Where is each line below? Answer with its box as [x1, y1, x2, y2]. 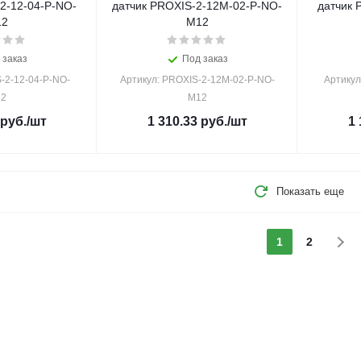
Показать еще [276, 185, 344, 197]
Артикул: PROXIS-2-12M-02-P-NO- [119, 74, 275, 85]
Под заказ [182, 53, 228, 64]
